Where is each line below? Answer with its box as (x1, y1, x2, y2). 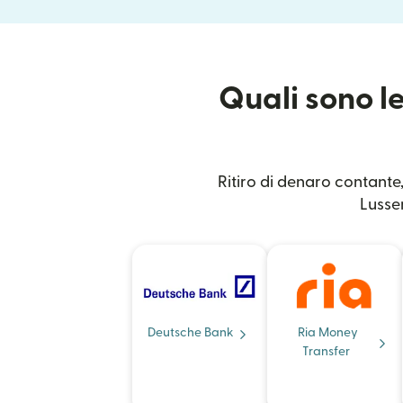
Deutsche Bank (148, 327, 234, 339)
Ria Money (297, 327, 358, 339)
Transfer (301, 345, 350, 358)
